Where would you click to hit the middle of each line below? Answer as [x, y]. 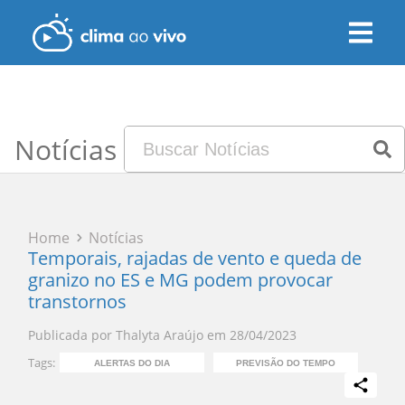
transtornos [78, 301]
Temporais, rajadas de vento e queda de [195, 258]
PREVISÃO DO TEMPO [286, 363]
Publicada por [71, 335]
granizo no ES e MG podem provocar [181, 280]
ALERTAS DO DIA [132, 363]
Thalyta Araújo [160, 335]
